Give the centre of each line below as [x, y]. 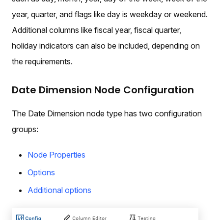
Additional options [59, 190]
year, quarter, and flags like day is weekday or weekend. [110, 14]
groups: [25, 129]
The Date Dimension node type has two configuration [107, 113]
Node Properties [56, 154]
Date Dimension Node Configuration [103, 90]
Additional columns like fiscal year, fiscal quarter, [96, 30]
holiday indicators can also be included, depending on [106, 45]
